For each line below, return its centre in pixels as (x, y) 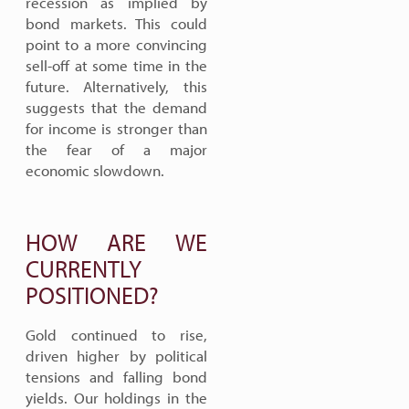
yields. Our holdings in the (116, 398)
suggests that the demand (116, 107)
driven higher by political (116, 356)
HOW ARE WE (116, 242)
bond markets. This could (116, 23)
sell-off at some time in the (116, 65)
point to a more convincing (116, 44)
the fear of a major (116, 149)
